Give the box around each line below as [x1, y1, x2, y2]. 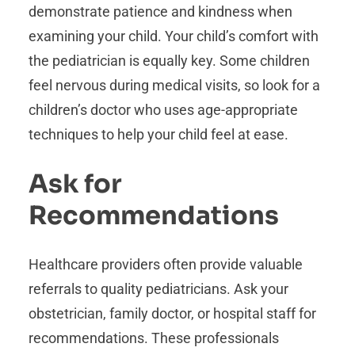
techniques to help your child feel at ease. [29, 126, 292, 143]
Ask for [29, 167, 121, 200]
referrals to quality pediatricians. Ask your [29, 281, 288, 298]
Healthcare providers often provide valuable [29, 256, 303, 273]
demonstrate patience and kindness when [29, 3, 292, 21]
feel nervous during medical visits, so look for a [29, 77, 320, 94]
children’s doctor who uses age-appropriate [29, 101, 298, 119]
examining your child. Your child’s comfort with [29, 28, 319, 45]
